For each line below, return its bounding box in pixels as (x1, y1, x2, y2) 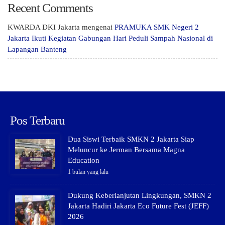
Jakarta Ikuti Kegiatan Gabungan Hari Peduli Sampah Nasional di (8, 34, 213, 43)
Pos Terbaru (10, 114, 65, 128)
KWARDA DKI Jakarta (8, 23, 80, 32)
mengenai (80, 23, 115, 32)
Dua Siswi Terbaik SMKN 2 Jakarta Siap (68, 135, 194, 144)
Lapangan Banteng (8, 45, 67, 54)
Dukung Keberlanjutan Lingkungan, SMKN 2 (68, 191, 211, 200)
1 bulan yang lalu (68, 168, 108, 176)
